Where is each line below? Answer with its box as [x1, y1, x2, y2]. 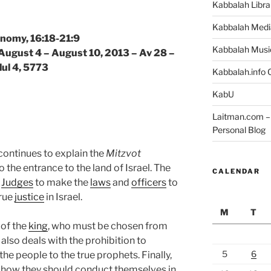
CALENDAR [212, 166, 260, 175]
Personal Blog [212, 124, 266, 135]
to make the [33, 177, 90, 189]
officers [131, 177, 166, 189]
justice [15, 191, 44, 203]
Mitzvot [106, 148, 141, 160]
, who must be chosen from [48, 220, 168, 232]
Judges [1, 177, 33, 189]
